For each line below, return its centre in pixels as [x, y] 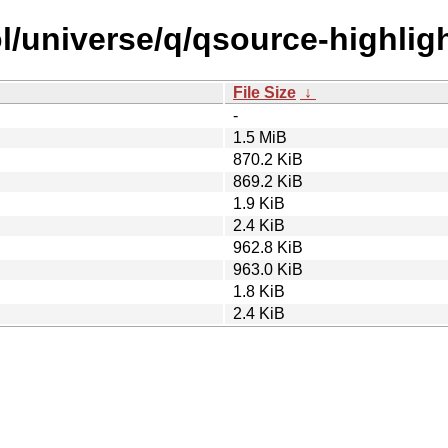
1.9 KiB [259, 203]
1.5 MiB [260, 137]
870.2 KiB [268, 159]
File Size [264, 92]
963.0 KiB [268, 269]
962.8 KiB [268, 247]
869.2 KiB [268, 181]
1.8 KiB [259, 291]
